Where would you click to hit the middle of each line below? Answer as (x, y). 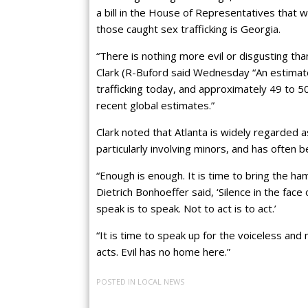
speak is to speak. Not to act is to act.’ (186, 209)
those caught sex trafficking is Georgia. (188, 29)
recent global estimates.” (155, 106)
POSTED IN (117, 281)
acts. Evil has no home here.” (163, 252)
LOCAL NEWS (161, 281)
